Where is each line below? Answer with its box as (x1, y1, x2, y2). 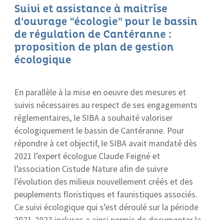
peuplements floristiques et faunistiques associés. (14, 189, 197, 200)
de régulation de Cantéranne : (14, 27, 171, 41)
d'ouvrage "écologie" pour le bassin (14, 15, 197, 28)
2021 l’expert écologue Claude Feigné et (14, 151, 160, 162)
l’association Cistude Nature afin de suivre (14, 164, 168, 174)
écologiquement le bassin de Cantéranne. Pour (14, 125, 184, 136)
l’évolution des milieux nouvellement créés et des (14, 176, 193, 187)
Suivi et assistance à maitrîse (14, 2, 167, 16)
